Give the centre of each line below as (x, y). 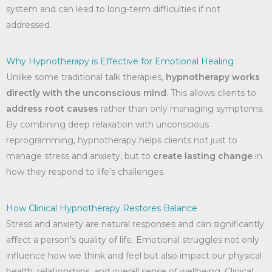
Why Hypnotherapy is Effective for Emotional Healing (120, 61)
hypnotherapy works (213, 77)
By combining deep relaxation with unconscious (107, 124)
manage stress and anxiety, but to (80, 156)
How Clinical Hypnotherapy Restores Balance (102, 208)
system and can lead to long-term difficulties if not (113, 9)
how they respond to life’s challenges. (86, 172)
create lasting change (203, 156)
